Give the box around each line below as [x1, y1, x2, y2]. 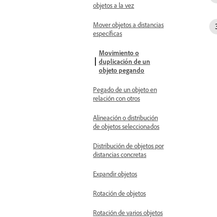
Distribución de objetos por [93, 141, 164, 150]
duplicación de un [99, 57, 150, 65]
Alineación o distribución [93, 113, 158, 122]
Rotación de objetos [93, 189, 146, 197]
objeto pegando [99, 66, 144, 74]
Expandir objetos [93, 170, 137, 178]
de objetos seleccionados [93, 122, 159, 130]
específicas [93, 29, 122, 37]
